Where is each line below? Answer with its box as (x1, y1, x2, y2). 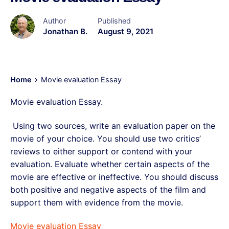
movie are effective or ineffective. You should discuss (10, 171, 218, 182)
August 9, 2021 (98, 27, 153, 37)
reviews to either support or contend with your (10, 146, 192, 156)
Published (98, 16, 131, 26)
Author (43, 16, 66, 26)
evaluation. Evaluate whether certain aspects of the (10, 158, 210, 169)
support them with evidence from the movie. (10, 197, 183, 208)
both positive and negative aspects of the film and (10, 184, 206, 195)
